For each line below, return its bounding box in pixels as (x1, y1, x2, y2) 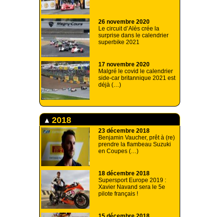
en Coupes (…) (98, 147, 139, 155)
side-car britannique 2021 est (98, 74, 175, 81)
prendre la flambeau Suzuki (98, 140, 171, 148)
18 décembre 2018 (98, 170, 150, 177)
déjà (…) (98, 81, 121, 88)
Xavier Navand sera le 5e (98, 183, 165, 190)
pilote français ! (98, 190, 138, 197)
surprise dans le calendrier (98, 31, 169, 39)
